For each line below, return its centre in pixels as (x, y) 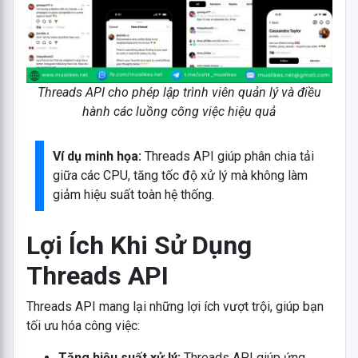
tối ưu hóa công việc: (83, 325)
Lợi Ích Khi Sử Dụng (139, 245)
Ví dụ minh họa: (97, 156)
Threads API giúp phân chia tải (228, 156)
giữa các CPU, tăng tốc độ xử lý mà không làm (181, 175)
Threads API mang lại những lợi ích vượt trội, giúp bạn (175, 306)
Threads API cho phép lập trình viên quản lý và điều (179, 92)
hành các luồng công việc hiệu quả (179, 111)
